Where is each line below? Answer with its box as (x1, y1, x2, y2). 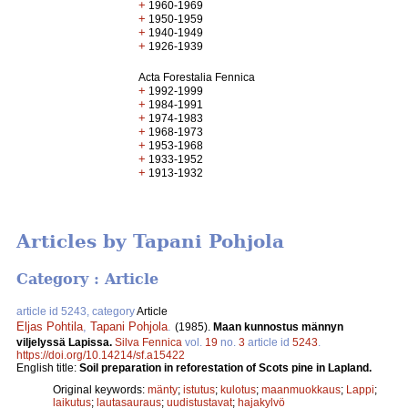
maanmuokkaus (261, 382, 341, 396)
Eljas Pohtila (16, 319, 83, 333)
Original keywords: (53, 382, 148, 396)
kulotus (220, 382, 256, 396)
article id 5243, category (16, 304, 137, 318)
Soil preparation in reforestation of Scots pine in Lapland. (79, 361, 372, 374)
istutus (183, 382, 215, 396)
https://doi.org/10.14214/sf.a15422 (16, 348, 185, 362)
